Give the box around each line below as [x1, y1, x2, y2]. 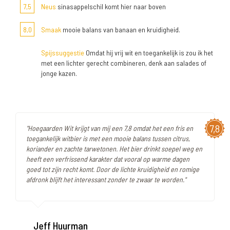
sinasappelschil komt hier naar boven [56, 2, 166, 11]
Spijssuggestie [41, 48, 84, 57]
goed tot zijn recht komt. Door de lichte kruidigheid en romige [26, 165, 199, 174]
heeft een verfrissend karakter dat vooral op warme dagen [26, 155, 189, 164]
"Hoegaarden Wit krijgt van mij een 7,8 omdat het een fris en [26, 124, 193, 133]
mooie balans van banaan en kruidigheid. [61, 25, 180, 34]
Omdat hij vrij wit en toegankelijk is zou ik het [84, 48, 213, 57]
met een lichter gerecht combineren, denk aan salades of [41, 59, 206, 68]
